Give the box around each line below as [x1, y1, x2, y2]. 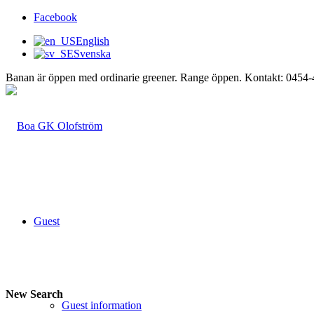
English [76, 35, 109, 47]
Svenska [74, 48, 111, 60]
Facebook [34, 11, 77, 23]
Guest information [62, 299, 142, 311]
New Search [6, 288, 63, 301]
